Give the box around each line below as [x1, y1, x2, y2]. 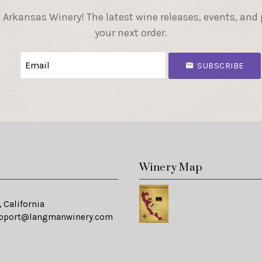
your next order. [95, 26, 167, 40]
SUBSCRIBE [197, 61, 244, 71]
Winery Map [139, 161, 203, 175]
